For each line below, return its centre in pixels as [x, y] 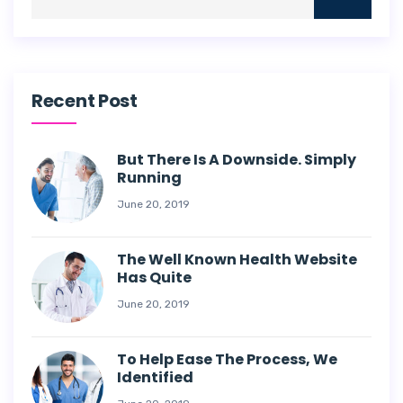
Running [149, 178]
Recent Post [85, 101]
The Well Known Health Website [237, 260]
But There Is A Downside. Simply [237, 160]
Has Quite [154, 278]
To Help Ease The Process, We [227, 359]
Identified [155, 377]
